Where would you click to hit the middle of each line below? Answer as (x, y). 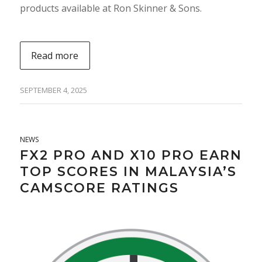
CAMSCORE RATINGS (99, 188)
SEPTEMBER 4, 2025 (53, 90)
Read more (55, 55)
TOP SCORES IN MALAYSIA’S (128, 171)
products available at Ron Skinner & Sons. (111, 8)
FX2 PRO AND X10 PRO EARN (131, 155)
